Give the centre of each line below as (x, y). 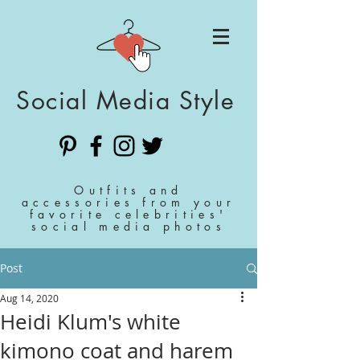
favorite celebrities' (129, 214)
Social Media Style (125, 100)
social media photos (129, 226)
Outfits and (129, 190)
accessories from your (129, 202)
